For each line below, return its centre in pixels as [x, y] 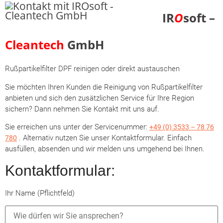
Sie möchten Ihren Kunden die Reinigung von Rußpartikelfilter [104, 87]
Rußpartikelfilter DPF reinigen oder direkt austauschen [92, 69]
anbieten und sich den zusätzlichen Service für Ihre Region [100, 98]
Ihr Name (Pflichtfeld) [40, 193]
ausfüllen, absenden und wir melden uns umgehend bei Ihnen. [105, 149]
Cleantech [36, 45]
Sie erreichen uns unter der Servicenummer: [77, 127]
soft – [199, 18]
